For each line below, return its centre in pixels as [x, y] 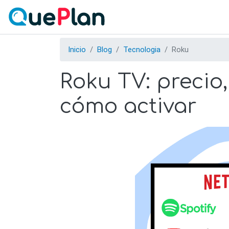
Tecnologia [142, 50]
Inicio [77, 50]
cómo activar [128, 107]
